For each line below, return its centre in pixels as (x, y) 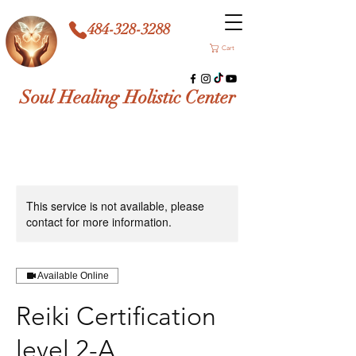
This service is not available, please (115, 206)
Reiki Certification (116, 316)
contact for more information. (99, 222)
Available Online (73, 276)
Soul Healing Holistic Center (127, 97)
